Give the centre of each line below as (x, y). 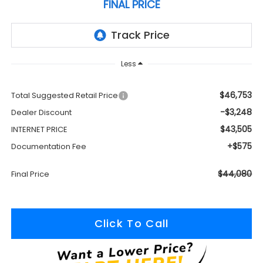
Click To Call (131, 223)
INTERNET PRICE (39, 129)
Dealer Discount (41, 112)
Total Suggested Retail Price (64, 95)
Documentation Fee (48, 146)
